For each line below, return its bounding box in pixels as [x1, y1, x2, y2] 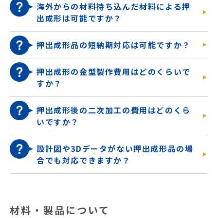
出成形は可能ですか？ [36, 12, 122, 24]
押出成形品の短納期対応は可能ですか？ [36, 39, 191, 51]
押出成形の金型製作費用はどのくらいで [36, 66, 191, 77]
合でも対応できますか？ [36, 154, 131, 166]
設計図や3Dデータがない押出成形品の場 [36, 143, 194, 154]
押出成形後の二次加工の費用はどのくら [36, 104, 191, 116]
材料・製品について [10, 203, 110, 217]
